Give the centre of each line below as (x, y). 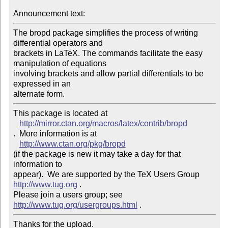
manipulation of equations (61, 64)
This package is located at (61, 113)
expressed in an (43, 84)
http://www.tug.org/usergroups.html (75, 205)
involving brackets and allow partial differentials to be (108, 74)
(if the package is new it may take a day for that (97, 154)
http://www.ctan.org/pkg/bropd (72, 144)
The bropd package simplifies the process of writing (105, 33)
